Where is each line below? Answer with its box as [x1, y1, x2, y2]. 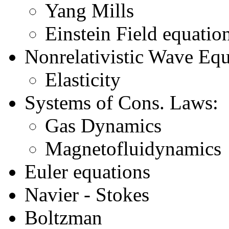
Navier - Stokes [25, 184, 149, 206]
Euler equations [25, 161, 150, 183]
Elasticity [45, 68, 121, 91]
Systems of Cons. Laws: [25, 91, 218, 114]
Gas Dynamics [45, 114, 162, 137]
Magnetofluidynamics [45, 138, 221, 160]
